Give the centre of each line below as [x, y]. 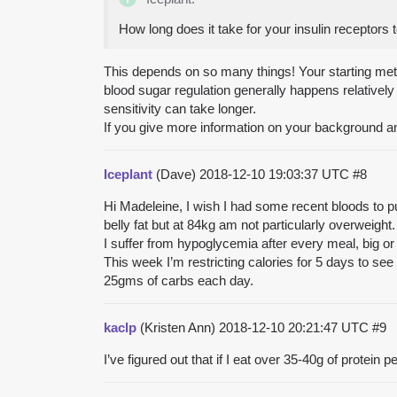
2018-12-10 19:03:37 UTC [276, 174]
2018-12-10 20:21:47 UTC [296, 327]
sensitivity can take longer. [180, 108]
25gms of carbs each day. [179, 280]
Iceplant [128, 174]
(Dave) [176, 174]
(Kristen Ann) [178, 327]
